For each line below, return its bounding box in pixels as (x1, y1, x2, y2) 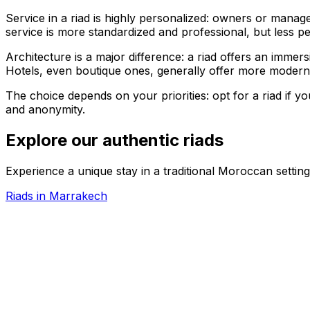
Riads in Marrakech (6, 188, 107, 203)
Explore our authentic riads (6, 129, 224, 150)
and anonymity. (6, 102, 85, 116)
